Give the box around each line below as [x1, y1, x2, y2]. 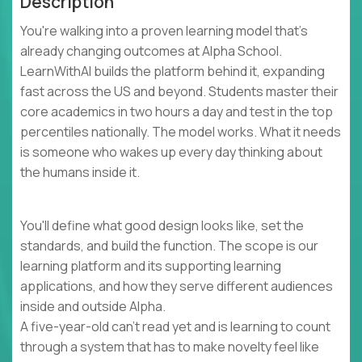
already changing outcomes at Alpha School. [20, 42, 282, 61]
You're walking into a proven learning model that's [20, 22, 308, 40]
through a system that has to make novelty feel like [20, 338, 319, 356]
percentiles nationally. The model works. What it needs [20, 123, 341, 141]
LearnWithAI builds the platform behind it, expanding [20, 62, 325, 81]
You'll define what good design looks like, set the [20, 217, 304, 235]
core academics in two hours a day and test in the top [20, 103, 333, 121]
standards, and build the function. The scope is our [20, 237, 318, 255]
